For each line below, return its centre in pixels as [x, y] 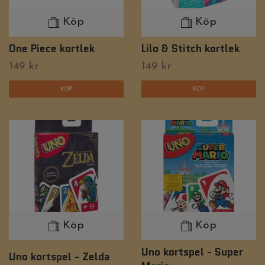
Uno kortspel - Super [192, 252]
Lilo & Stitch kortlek [190, 48]
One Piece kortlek [52, 48]
